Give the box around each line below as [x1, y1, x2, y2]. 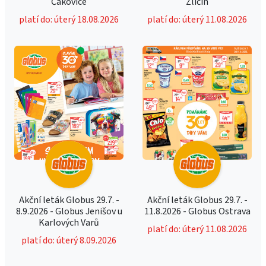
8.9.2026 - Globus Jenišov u [15, 205, 122, 218]
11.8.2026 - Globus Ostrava [144, 205, 251, 218]
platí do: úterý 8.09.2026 [21, 234, 116, 247]
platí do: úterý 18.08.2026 [19, 13, 119, 26]
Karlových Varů [39, 216, 99, 229]
